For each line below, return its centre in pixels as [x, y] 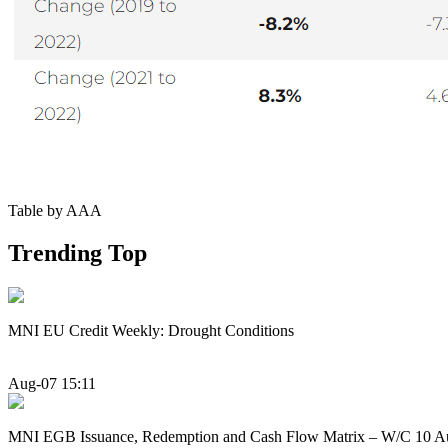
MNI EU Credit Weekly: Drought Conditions [151, 330]
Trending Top [77, 252]
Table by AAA [55, 210]
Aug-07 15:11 [52, 384]
